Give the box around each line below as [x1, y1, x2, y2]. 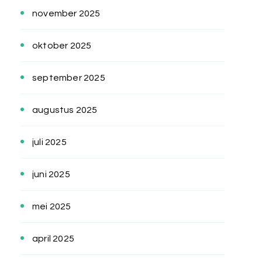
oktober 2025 [32, 41, 92, 51]
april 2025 [32, 234, 74, 244]
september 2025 [32, 73, 105, 83]
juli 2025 [32, 137, 67, 147]
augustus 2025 [32, 105, 98, 115]
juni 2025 [32, 170, 70, 180]
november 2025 [32, 9, 101, 19]
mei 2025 [32, 202, 71, 212]
